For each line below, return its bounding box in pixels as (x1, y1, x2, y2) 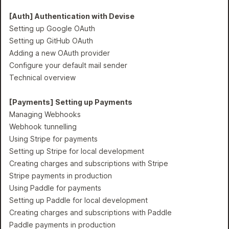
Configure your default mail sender (9, 61, 127, 70)
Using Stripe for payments (9, 134, 98, 143)
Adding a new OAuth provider (9, 49, 110, 57)
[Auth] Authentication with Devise (9, 12, 134, 20)
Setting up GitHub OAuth (9, 36, 93, 45)
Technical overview (9, 73, 76, 82)
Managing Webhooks (9, 110, 81, 119)
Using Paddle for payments (9, 184, 101, 192)
